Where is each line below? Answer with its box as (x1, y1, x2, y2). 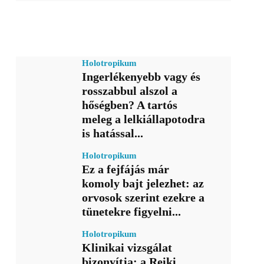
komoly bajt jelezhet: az (82, 177, 204, 190)
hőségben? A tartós (82, 98, 178, 112)
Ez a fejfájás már (82, 163, 170, 176)
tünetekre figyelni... (82, 205, 181, 219)
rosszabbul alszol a (82, 84, 178, 98)
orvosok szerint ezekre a (82, 191, 205, 204)
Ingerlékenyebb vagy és (82, 70, 201, 84)
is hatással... (82, 127, 144, 140)
